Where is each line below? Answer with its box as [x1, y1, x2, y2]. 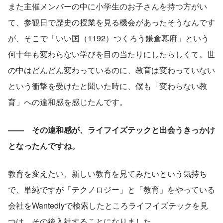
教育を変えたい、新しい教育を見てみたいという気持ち [8, 167, 207, 179]
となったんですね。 [8, 139, 80, 151]
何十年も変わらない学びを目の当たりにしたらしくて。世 [8, 48, 215, 60]
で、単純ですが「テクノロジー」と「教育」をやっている [8, 183, 215, 195]
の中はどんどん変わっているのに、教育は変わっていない [8, 64, 215, 76]
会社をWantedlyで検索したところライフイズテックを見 [8, 199, 208, 211]
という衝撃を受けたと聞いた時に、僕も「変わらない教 [8, 80, 207, 92]
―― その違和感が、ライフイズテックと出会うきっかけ [8, 123, 215, 135]
